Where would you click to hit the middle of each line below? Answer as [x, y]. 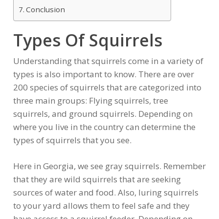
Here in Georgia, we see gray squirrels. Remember [109, 166]
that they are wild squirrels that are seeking [97, 179]
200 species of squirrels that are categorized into [107, 88]
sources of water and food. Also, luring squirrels [106, 192]
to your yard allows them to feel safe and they [101, 205]
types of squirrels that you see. [73, 140]
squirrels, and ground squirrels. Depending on [103, 114]
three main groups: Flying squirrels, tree [90, 101]
